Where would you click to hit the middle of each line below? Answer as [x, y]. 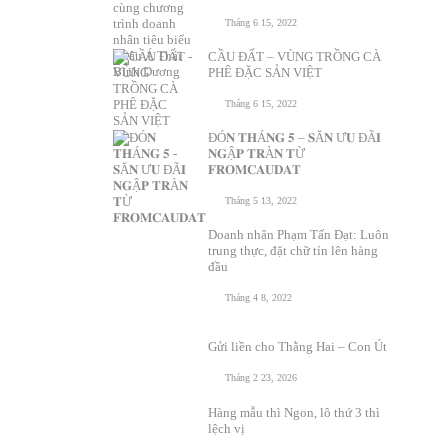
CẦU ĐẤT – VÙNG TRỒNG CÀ [294, 56]
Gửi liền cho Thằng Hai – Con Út [297, 346]
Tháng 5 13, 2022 [260, 200]
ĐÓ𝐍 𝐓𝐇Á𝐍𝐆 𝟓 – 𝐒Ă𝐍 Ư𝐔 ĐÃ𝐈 [294, 137]
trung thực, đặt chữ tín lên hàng [292, 250]
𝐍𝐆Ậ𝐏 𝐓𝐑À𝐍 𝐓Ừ [256, 153]
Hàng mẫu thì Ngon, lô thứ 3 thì [293, 412]
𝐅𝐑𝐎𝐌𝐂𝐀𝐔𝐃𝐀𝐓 [255, 169]
